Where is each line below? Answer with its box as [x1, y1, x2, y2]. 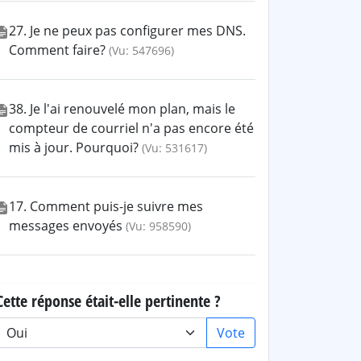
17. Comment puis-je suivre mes [9, 197, 203, 215]
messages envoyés [9, 217, 122, 234]
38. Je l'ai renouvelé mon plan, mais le [9, 100, 235, 118]
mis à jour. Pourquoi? [9, 139, 139, 156]
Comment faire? [9, 41, 106, 59]
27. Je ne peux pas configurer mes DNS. [9, 22, 246, 39]
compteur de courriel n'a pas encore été [9, 119, 254, 137]
